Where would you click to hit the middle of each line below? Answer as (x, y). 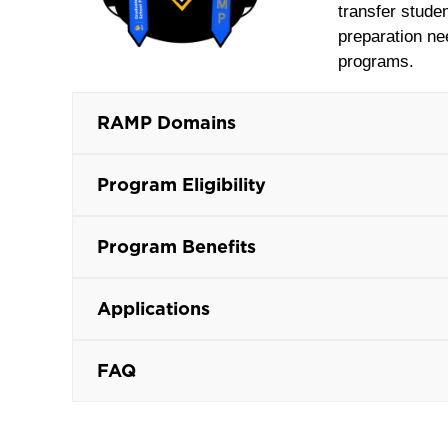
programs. (376, 62)
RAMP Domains (166, 123)
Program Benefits (176, 247)
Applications (153, 309)
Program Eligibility (181, 185)
